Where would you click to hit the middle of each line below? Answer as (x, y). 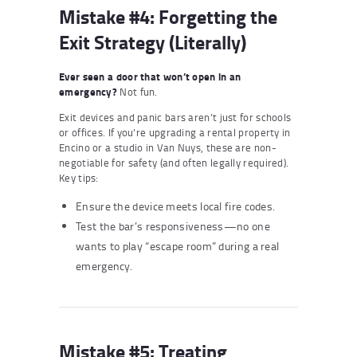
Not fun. (137, 91)
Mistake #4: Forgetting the (168, 16)
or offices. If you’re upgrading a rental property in (175, 132)
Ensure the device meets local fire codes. (176, 206)
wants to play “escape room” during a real (178, 245)
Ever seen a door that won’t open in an (150, 76)
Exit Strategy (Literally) (153, 41)
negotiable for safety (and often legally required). (174, 162)
